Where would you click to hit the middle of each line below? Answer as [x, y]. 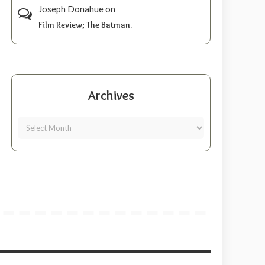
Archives [111, 96]
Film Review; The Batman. [85, 25]
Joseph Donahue [71, 9]
